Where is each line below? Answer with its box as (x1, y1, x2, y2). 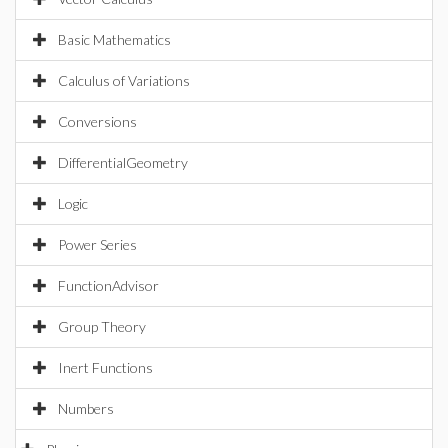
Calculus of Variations (58, 72, 190, 89)
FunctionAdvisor (58, 277, 159, 294)
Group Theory (58, 318, 146, 335)
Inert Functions (58, 359, 153, 376)
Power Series (58, 236, 137, 253)
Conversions (58, 113, 137, 130)
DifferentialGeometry (58, 154, 188, 171)
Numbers (58, 400, 114, 417)
